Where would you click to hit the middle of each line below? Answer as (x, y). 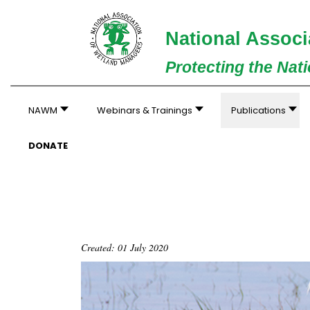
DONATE (48, 146)
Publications (259, 110)
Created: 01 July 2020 (125, 247)
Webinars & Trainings (144, 110)
